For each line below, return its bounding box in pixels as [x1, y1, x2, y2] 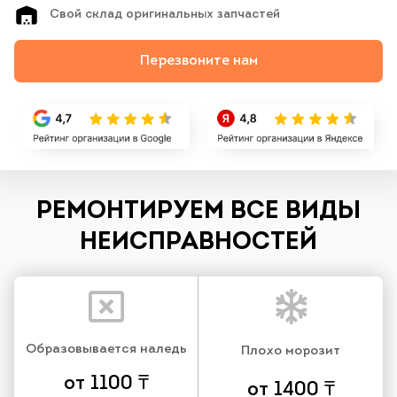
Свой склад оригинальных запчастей [50, 8, 280, 22]
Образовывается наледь [25, 342, 187, 356]
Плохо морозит [241, 345, 340, 359]
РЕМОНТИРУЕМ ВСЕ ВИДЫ [36, 198, 361, 224]
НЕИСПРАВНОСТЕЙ [80, 230, 317, 255]
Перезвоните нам [139, 54, 258, 69]
